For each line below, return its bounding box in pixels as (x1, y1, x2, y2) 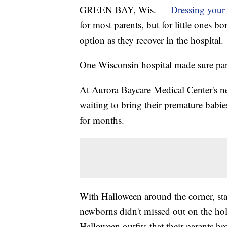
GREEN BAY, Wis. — (80, 3, 171, 16)
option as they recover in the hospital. (80, 33, 223, 47)
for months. (80, 113, 124, 127)
